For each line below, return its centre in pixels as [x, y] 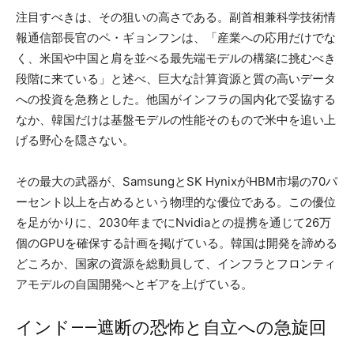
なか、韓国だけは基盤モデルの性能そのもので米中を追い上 [176, 119]
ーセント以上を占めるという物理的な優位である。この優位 [176, 201]
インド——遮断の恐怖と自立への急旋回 [171, 327]
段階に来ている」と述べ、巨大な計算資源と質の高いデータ [176, 78]
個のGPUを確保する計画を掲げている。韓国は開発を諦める [177, 243]
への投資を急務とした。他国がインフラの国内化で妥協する [176, 99]
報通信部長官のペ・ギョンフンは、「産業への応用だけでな [176, 37]
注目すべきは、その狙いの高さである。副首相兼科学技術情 [176, 17]
